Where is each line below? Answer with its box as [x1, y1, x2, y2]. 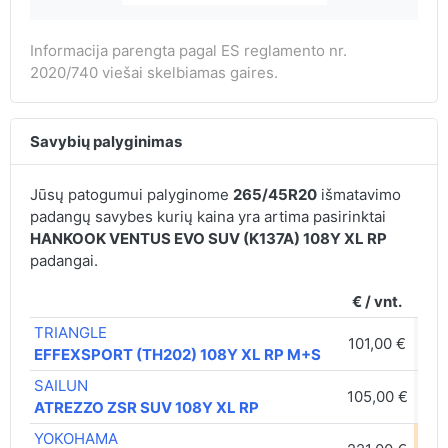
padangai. [29, 250, 98, 270]
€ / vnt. [352, 291, 403, 311]
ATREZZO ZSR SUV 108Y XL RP [34, 397, 260, 417]
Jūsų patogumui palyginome [29, 184, 233, 204]
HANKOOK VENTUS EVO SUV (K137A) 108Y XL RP [29, 228, 387, 248]
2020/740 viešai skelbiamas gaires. [29, 62, 278, 82]
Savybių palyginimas [29, 131, 182, 151]
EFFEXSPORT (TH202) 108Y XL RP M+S [34, 344, 322, 364]
